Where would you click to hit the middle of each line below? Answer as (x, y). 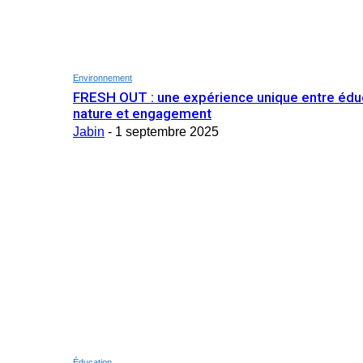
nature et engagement (142, 113)
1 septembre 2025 (167, 131)
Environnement (102, 77)
